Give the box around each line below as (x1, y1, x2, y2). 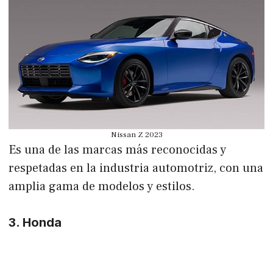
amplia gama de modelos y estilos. (9, 178, 195, 194)
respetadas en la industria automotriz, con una (9, 160, 263, 176)
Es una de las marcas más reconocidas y (9, 141, 226, 158)
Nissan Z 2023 (110, 129, 163, 140)
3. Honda (9, 214, 62, 230)
